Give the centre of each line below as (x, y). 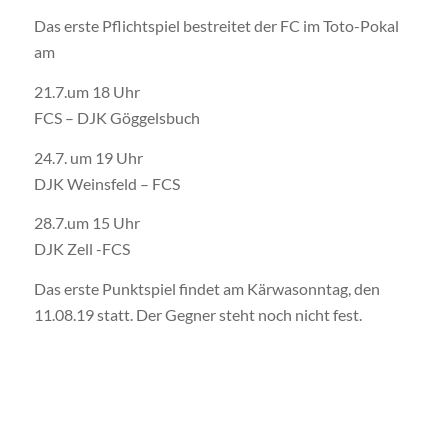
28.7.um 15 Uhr (86, 223)
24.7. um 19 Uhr (88, 157)
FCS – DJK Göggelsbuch (116, 117)
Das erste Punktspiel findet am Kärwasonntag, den (206, 288)
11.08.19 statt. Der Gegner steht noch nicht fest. (197, 314)
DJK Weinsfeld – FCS (106, 183)
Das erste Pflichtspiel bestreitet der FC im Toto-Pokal (216, 26)
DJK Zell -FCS (81, 249)
